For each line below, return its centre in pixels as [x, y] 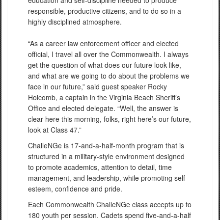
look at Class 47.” [55, 129]
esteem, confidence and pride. [75, 188]
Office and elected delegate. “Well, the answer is [103, 108]
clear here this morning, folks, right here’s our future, [110, 119]
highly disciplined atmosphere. [75, 21]
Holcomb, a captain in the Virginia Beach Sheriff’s [104, 97]
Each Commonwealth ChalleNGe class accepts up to [110, 204]
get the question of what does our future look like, [105, 65]
